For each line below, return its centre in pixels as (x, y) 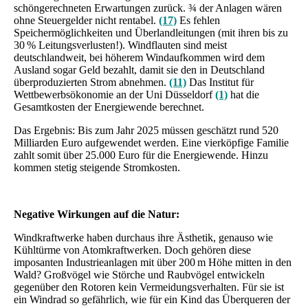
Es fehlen (198, 20)
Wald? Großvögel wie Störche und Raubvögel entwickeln (139, 274)
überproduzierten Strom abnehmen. (91, 82)
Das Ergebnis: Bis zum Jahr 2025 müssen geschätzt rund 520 (146, 130)
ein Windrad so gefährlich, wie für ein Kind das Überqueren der (152, 299)
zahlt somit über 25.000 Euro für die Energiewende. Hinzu (141, 155)
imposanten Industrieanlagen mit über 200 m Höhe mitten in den (153, 262)
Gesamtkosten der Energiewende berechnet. (109, 107)
